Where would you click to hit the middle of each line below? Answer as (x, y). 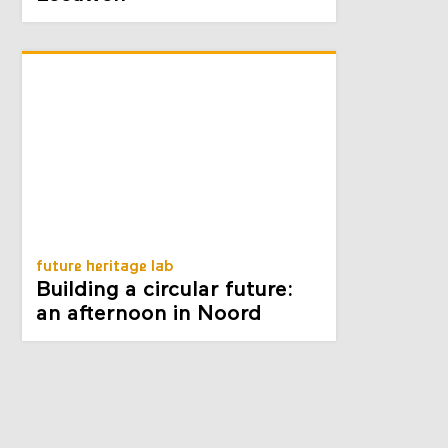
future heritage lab (105, 267)
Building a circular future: (165, 291)
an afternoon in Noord (149, 315)
